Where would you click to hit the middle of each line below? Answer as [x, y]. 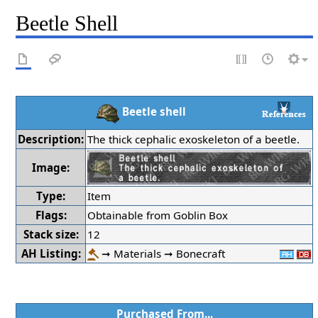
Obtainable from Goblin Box [158, 215]
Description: [51, 139]
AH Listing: [51, 253]
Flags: [51, 215]
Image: [51, 167]
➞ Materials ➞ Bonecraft [162, 253]
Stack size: [51, 234]
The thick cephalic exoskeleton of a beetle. [194, 139]
